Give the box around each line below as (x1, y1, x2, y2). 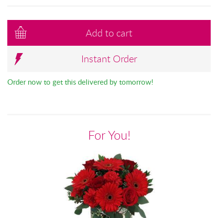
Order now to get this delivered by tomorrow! (7, 76, 153, 87)
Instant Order (81, 52, 137, 66)
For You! (88, 127, 130, 144)
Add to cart (86, 26, 132, 39)
